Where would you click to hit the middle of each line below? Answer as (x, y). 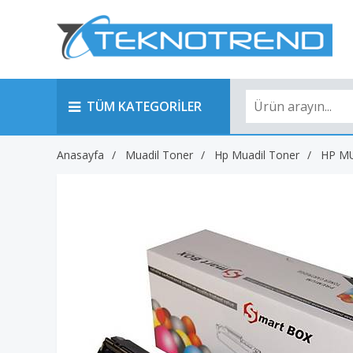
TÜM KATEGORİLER (144, 106)
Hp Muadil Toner (257, 155)
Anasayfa (80, 155)
